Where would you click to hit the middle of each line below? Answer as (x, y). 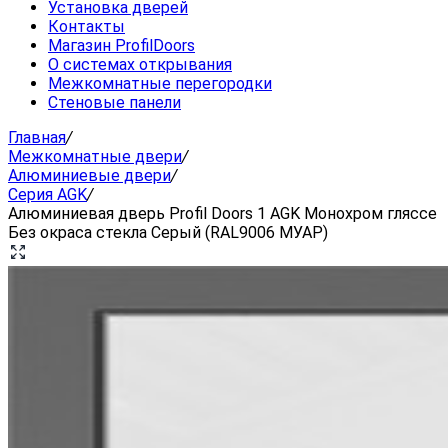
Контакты (86, 26)
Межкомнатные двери (95, 156)
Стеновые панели (114, 102)
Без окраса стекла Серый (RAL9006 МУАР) (168, 232)
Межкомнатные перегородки (160, 83)
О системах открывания (140, 64)
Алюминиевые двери (89, 175)
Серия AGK (47, 194)
